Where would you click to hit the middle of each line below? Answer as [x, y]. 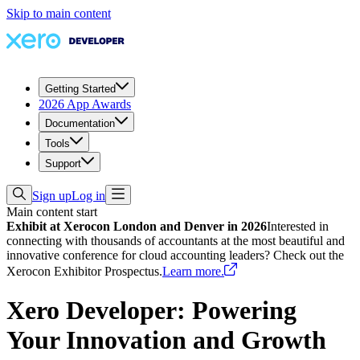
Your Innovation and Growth [166, 340]
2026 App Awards [85, 104]
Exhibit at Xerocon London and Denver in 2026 [137, 226]
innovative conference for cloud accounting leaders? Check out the [175, 255]
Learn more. [193, 271]
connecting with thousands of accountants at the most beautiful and [176, 241]
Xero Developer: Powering [151, 311]
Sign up [52, 196]
